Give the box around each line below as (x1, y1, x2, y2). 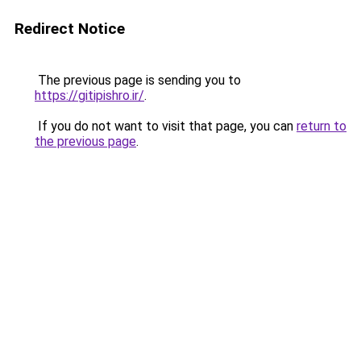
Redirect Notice (15, 19, 125, 38)
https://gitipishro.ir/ (35, 88, 144, 103)
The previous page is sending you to (35, 73, 241, 88)
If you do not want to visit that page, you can (35, 118, 297, 134)
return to (297, 118, 346, 134)
